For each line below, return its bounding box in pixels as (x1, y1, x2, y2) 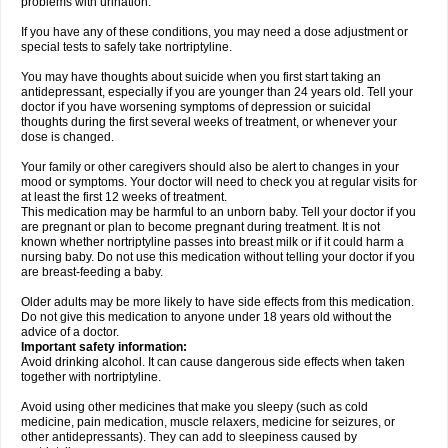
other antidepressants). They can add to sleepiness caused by (21, 430, 357, 444)
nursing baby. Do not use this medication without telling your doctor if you (21, 250, 415, 264)
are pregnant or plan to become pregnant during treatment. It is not (21, 220, 380, 234)
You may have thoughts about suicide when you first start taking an (21, 70, 381, 84)
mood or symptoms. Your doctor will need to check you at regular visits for (21, 175, 417, 189)
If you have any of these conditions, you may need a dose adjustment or (21, 25, 408, 39)
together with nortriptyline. (21, 370, 161, 384)
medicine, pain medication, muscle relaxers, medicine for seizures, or (21, 415, 395, 429)
